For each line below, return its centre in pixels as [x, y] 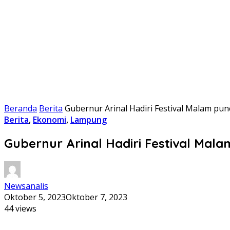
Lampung [89, 120]
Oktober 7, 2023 [97, 197]
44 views [20, 208]
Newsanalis [26, 186]
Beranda [21, 108]
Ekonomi [50, 120]
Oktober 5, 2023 [35, 197]
